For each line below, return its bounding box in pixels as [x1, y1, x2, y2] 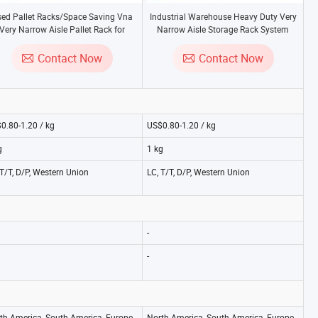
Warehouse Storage [24, 36, 99, 48]
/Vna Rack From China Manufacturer [152, 36, 294, 48]
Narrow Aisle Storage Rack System [157, 23, 289, 35]
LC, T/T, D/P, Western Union [147, 166, 250, 177]
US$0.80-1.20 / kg [147, 119, 216, 131]
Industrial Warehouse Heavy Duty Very [149, 11, 297, 22]
